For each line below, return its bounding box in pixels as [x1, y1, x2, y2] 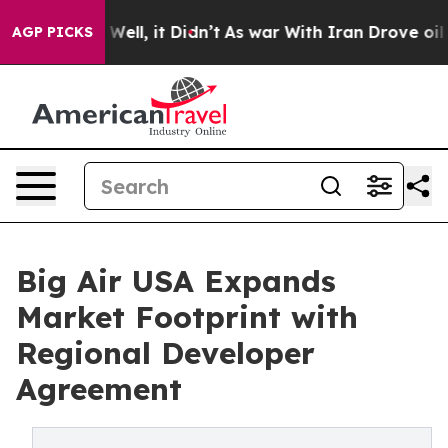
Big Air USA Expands [16, 262, 336, 300]
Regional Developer [16, 334, 315, 372]
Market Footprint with [16, 298, 358, 336]
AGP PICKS [12, 23, 93, 41]
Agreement [16, 370, 182, 408]
